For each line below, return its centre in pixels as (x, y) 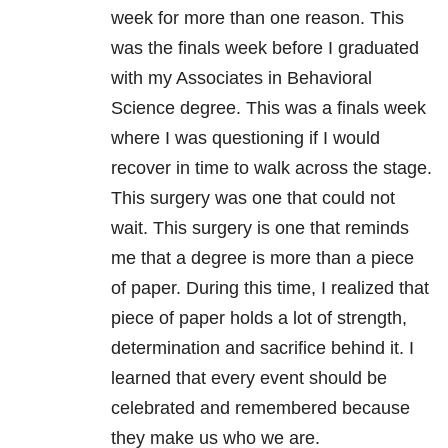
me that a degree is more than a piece (262, 258)
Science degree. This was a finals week (268, 108)
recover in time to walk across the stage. (271, 168)
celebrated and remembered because (260, 408)
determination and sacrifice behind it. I (262, 348)
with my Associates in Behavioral (241, 78)
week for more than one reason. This (257, 18)
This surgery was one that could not (253, 198)
